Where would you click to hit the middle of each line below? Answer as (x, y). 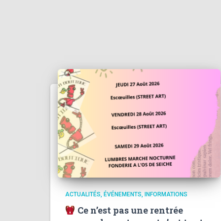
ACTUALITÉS (83, 194)
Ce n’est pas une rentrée (129, 210)
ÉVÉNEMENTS (123, 194)
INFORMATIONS (166, 194)
